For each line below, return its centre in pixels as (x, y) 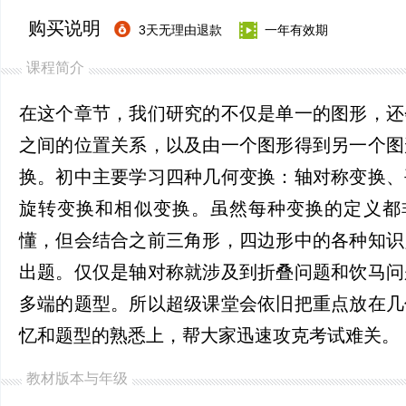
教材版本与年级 (77, 378)
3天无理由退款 (180, 30)
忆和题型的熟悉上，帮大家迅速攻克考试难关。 (209, 335)
